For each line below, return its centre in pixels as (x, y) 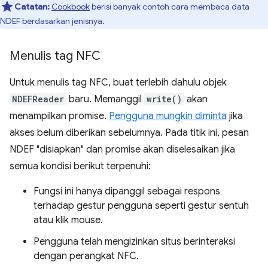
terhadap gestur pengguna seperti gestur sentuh (141, 206)
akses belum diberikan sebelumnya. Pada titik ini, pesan (129, 133)
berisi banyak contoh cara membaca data (170, 7)
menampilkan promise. (59, 116)
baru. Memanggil (105, 100)
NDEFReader (38, 99)
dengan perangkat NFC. (86, 256)
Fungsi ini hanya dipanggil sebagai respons (127, 192)
